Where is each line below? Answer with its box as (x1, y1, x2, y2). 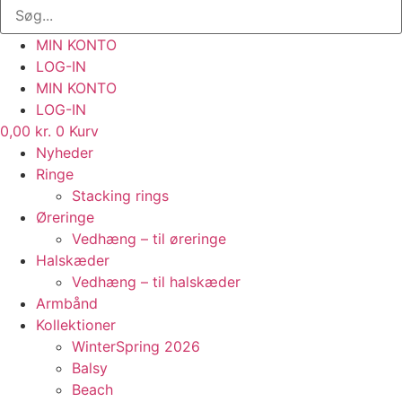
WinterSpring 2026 (72, 337, 200, 355)
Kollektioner (36, 316, 116, 334)
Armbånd (36, 294, 98, 312)
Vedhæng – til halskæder (72, 273, 240, 291)
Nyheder (36, 144, 93, 162)
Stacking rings (72, 187, 169, 205)
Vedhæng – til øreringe (72, 230, 226, 248)
